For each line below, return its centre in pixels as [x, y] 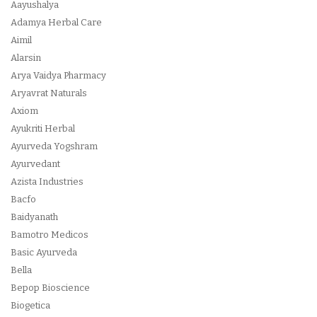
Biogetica [30, 305]
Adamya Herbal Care [56, 22]
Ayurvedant [35, 164]
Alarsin [26, 58]
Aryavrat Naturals [49, 93]
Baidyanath [34, 217]
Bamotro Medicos [50, 235]
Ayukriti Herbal [43, 128]
